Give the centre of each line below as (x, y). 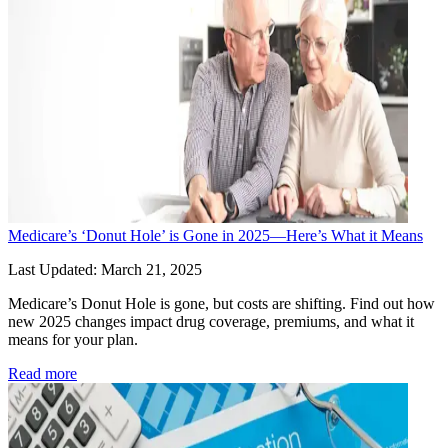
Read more (42, 373)
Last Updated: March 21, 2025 (105, 269)
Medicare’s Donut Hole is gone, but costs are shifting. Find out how (221, 303)
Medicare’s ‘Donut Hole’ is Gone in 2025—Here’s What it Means (215, 235)
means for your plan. (73, 339)
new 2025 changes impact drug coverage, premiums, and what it (211, 321)
